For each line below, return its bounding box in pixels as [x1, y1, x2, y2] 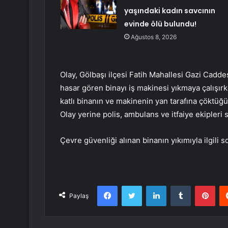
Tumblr [190, 181, 212, 190]
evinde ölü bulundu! [124, 19, 196, 30]
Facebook [117, 181, 148, 190]
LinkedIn [166, 181, 192, 190]
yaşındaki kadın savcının [124, 6, 215, 16]
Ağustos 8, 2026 [130, 33, 177, 41]
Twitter [141, 181, 164, 190]
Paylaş [69, 192, 89, 200]
